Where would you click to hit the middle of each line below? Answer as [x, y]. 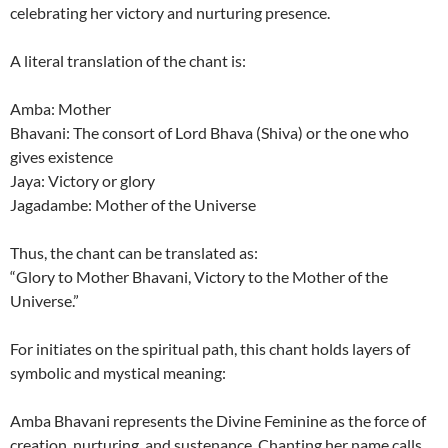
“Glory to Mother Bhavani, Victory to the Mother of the [199, 276]
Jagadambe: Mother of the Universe [133, 204]
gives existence [61, 156]
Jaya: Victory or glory [82, 180]
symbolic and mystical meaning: [118, 372]
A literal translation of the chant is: [128, 60]
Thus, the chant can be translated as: [134, 252]
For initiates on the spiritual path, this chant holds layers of [210, 348]
